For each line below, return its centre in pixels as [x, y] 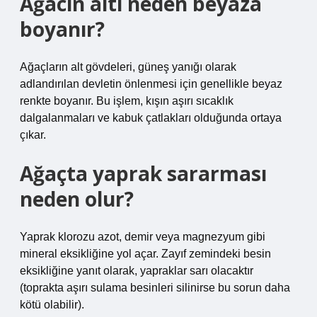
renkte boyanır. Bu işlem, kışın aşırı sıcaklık [127, 101]
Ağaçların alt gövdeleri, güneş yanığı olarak [128, 67]
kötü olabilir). [52, 305]
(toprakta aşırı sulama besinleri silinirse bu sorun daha [155, 288]
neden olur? [77, 199]
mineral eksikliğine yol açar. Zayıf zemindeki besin [145, 254]
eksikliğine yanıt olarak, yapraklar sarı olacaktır [137, 271]
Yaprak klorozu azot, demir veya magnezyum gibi [143, 237]
